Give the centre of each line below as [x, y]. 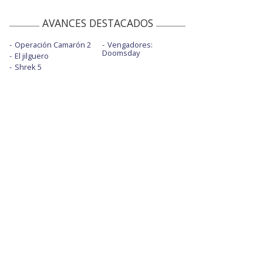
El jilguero [32, 56]
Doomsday [121, 53]
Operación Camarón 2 [53, 45]
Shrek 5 [28, 67]
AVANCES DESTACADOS [97, 23]
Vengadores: [130, 45]
